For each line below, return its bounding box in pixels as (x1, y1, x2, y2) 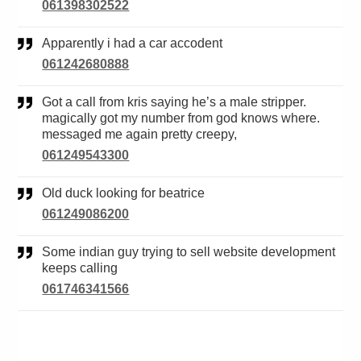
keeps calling (42, 261, 118, 276)
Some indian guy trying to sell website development (42, 245, 52, 259)
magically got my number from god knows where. (42, 111, 321, 126)
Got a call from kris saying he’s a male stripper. (42, 95, 52, 110)
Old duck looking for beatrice (52, 186, 205, 201)
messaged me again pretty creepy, (42, 127, 238, 142)
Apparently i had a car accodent (51, 36, 223, 51)
